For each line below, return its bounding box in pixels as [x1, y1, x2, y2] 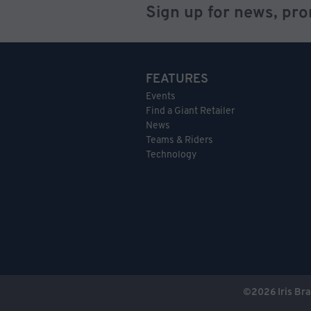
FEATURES [146, 73, 208, 87]
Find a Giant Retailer [146, 106, 235, 117]
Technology [146, 150, 196, 161]
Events [146, 92, 176, 103]
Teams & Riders [146, 135, 213, 146]
